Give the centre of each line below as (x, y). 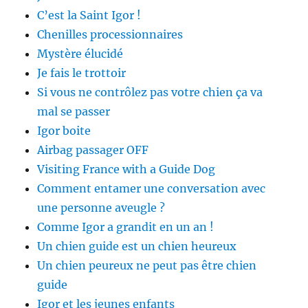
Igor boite (64, 131)
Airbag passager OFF (93, 150)
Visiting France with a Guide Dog (126, 169)
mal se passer (74, 112)
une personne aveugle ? (101, 208)
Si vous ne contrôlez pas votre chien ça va (150, 92)
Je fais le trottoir (82, 73)
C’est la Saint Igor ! (89, 15)
